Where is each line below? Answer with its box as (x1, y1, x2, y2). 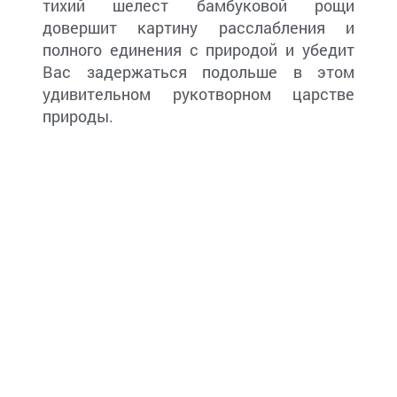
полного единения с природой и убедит (43, 39, 354, 61)
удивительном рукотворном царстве (43, 83, 354, 105)
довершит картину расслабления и (43, 17, 354, 39)
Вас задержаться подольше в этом (43, 61, 354, 83)
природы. (43, 105, 113, 128)
